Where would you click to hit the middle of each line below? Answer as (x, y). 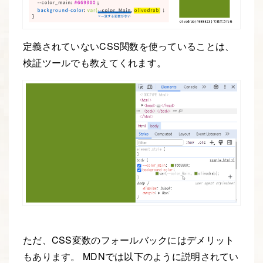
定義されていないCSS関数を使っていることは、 (129, 46)
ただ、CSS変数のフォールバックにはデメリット (129, 240)
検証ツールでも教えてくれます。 (95, 63)
